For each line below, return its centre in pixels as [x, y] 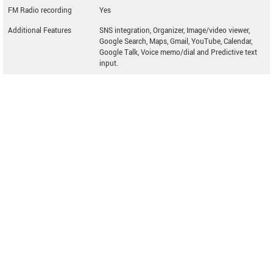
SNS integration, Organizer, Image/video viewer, [175, 31]
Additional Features [40, 31]
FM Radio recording [40, 11]
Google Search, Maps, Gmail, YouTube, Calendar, [176, 42]
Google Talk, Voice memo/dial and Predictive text [178, 53]
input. [109, 64]
